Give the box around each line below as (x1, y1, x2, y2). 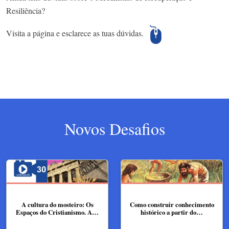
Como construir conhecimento (129, 200, 214, 210)
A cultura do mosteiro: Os (21, 200, 94, 210)
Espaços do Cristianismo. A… (16, 208, 99, 217)
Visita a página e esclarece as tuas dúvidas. (6, 27, 146, 38)
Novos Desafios (64, 117, 165, 140)
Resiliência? (6, 5, 45, 16)
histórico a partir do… (141, 208, 203, 217)
